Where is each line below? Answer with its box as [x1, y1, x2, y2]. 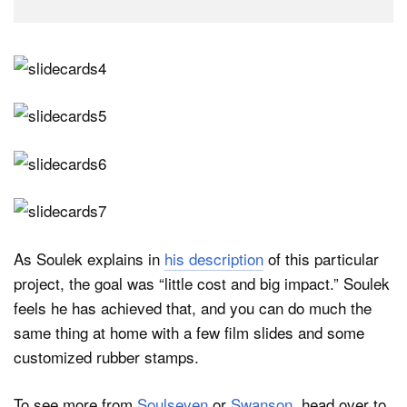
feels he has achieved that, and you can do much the [14, 295, 372, 319]
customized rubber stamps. [14, 344, 199, 368]
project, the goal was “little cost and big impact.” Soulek [14, 271, 390, 294]
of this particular [263, 246, 379, 270]
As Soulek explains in [14, 246, 164, 270]
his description [164, 246, 263, 270]
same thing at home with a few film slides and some [14, 320, 364, 343]
